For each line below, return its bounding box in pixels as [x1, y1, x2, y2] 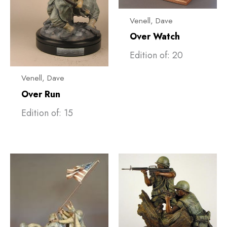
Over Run [21, 87, 60, 101]
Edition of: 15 [21, 106, 73, 120]
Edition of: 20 [129, 49, 183, 62]
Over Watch [129, 30, 180, 44]
